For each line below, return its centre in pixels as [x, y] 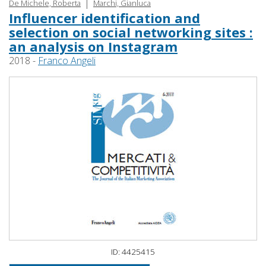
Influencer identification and [104, 18]
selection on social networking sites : [131, 32]
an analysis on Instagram [93, 47]
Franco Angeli [67, 61]
